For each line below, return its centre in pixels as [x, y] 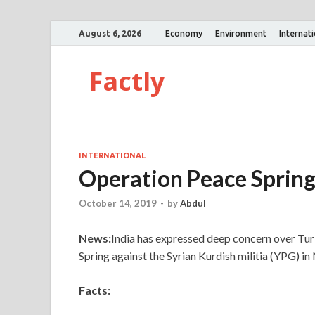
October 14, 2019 [118, 204]
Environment [241, 33]
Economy [184, 33]
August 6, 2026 [110, 33]
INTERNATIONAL [112, 155]
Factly [127, 81]
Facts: [95, 290]
